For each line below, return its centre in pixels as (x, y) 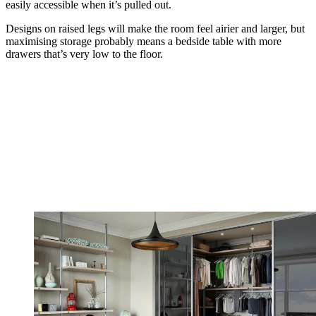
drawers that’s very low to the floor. (86, 54)
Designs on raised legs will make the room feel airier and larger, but (155, 28)
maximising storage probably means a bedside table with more (144, 41)
